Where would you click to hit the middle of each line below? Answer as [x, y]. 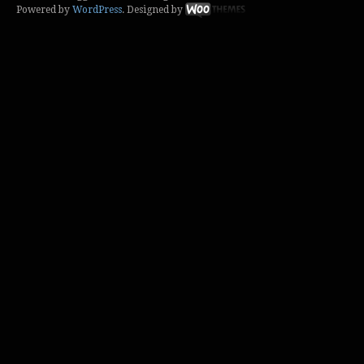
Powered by [44, 10]
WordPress [97, 10]
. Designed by [154, 10]
